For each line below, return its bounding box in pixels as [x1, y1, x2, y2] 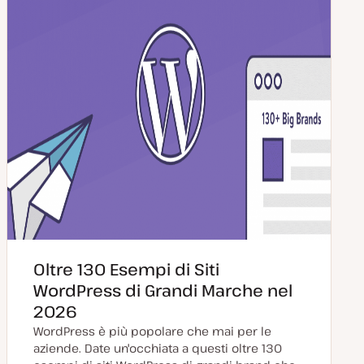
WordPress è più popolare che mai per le [33, 323, 271, 339]
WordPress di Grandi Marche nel [33, 279, 292, 301]
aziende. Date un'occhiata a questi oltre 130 [33, 340, 282, 356]
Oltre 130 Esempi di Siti [33, 258, 219, 280]
